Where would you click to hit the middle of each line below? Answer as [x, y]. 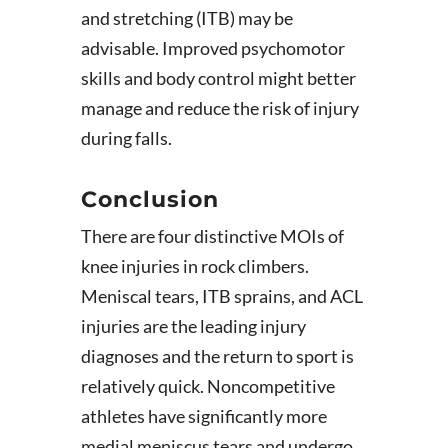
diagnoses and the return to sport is [217, 356]
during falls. [126, 138]
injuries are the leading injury [193, 326]
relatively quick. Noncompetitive [207, 386]
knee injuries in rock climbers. [194, 266]
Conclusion [149, 199]
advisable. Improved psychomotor [212, 48]
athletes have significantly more [203, 416]
